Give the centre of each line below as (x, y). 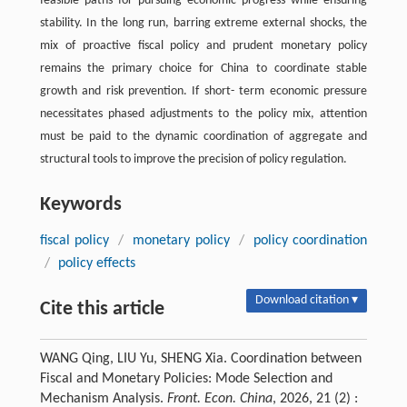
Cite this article (102, 309)
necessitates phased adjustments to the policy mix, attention (203, 114)
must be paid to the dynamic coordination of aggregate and (203, 136)
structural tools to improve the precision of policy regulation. (193, 159)
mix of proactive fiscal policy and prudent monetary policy (203, 45)
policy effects (96, 263)
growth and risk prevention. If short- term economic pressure (203, 91)
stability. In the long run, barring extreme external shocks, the (203, 23)
